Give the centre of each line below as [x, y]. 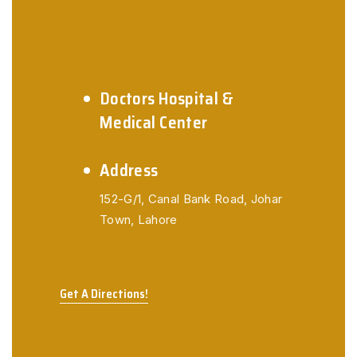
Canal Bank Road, [196, 199]
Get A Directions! [104, 294]
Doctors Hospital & [167, 98]
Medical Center [154, 122]
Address [129, 170]
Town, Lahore [139, 220]
